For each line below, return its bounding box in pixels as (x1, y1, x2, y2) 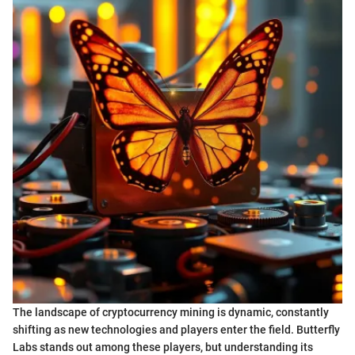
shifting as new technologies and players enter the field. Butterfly (13, 323, 340, 336)
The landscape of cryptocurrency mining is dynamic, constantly (13, 305, 329, 319)
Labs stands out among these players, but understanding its (13, 340, 313, 353)
